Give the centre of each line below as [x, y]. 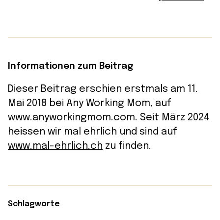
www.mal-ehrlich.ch [55, 146]
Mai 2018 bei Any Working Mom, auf [90, 103]
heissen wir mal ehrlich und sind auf [93, 132]
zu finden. [127, 146]
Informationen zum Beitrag [70, 66]
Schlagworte [34, 204]
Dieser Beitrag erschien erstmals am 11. [103, 89]
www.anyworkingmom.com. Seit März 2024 [109, 117]
